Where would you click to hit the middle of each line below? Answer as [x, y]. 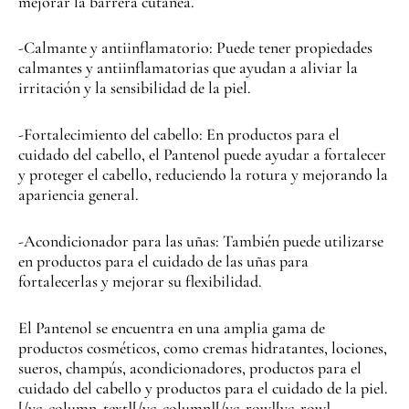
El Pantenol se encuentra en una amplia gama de [172, 327]
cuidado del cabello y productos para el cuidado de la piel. [203, 388]
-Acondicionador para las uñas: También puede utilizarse [201, 241]
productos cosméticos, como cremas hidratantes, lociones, [203, 347]
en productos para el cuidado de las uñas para [163, 261]
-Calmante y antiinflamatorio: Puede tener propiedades [195, 48]
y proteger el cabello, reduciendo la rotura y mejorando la [203, 175]
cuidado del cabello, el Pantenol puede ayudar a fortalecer [202, 155]
